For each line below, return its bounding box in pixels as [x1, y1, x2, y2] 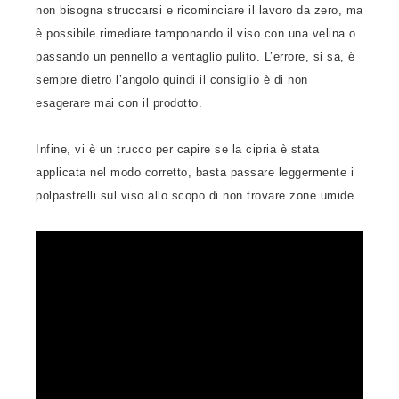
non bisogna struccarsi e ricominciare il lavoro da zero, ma [36, 4, 363, 17]
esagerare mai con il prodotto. [36, 96, 202, 110]
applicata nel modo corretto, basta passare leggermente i [36, 166, 354, 179]
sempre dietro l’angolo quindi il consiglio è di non [36, 73, 308, 86]
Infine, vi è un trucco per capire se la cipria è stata [36, 142, 319, 156]
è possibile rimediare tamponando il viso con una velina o [36, 27, 356, 40]
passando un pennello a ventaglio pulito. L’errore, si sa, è [36, 50, 355, 63]
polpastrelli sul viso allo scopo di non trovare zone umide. [36, 189, 358, 202]
